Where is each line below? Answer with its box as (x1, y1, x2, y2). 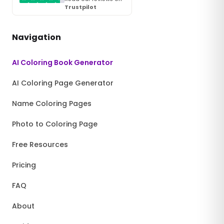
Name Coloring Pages (12, 98, 91, 109)
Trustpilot (64, 3, 96, 11)
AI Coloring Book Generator (12, 57, 113, 68)
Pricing (12, 160, 36, 170)
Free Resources (12, 139, 68, 150)
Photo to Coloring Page (12, 119, 97, 129)
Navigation (12, 31, 61, 43)
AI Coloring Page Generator (12, 78, 113, 88)
